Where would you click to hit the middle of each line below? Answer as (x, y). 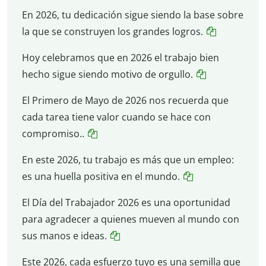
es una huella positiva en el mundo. (101, 176)
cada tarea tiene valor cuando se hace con (116, 117)
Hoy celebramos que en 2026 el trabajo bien (120, 57)
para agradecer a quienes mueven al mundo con (130, 219)
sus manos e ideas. (64, 235)
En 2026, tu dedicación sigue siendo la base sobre (132, 15)
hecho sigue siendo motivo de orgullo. (107, 74)
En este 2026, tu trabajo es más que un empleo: (128, 159)
